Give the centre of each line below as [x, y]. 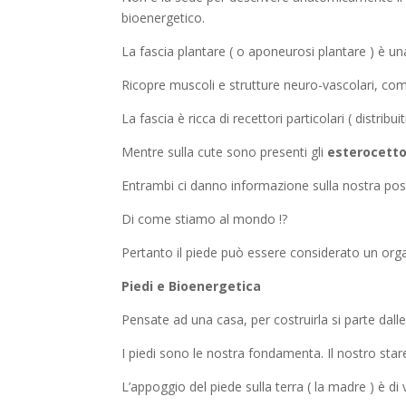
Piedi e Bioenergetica [192, 286]
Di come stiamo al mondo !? [205, 219]
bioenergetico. [164, 18]
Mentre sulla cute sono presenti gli [225, 152]
